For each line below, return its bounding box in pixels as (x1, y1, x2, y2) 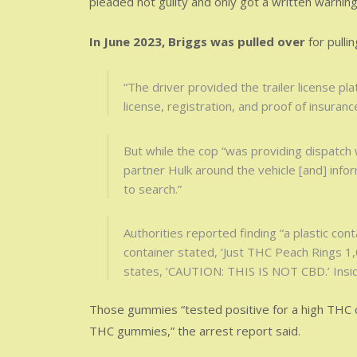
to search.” (123, 180, 182, 197)
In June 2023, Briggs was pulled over (89, 33, 305, 49)
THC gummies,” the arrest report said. (89, 322, 300, 339)
